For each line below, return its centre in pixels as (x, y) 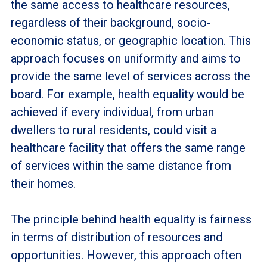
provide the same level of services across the (130, 76)
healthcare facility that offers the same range (128, 148)
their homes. (43, 183)
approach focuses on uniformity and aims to (125, 58)
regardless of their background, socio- (111, 22)
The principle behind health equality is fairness (131, 219)
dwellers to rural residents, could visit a (113, 130)
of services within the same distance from (121, 165)
